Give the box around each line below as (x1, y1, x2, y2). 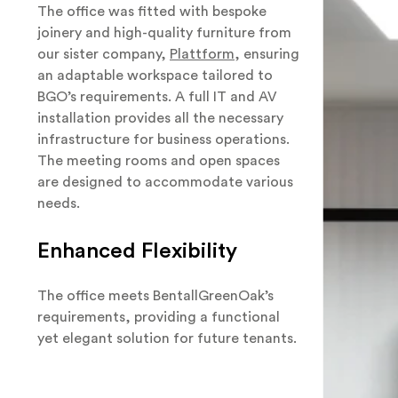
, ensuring (235, 47, 299, 61)
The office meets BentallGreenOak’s (37, 289, 274, 303)
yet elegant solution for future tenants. (37, 331, 297, 346)
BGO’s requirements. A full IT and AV (37, 90, 277, 104)
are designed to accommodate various (37, 175, 293, 189)
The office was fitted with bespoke (37, 4, 267, 19)
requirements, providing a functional (37, 310, 280, 324)
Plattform (170, 47, 235, 61)
